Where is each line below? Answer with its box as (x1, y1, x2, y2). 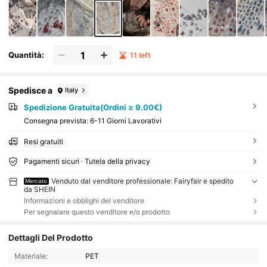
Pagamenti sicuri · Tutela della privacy (23, 157, 150, 166)
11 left (129, 50, 151, 60)
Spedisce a (8, 85, 53, 95)
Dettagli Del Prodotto (8, 232, 94, 243)
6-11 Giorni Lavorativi (89, 116, 162, 126)
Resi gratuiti (23, 137, 63, 147)
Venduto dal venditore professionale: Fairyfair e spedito (51, 176, 234, 186)
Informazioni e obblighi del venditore (23, 196, 144, 206)
